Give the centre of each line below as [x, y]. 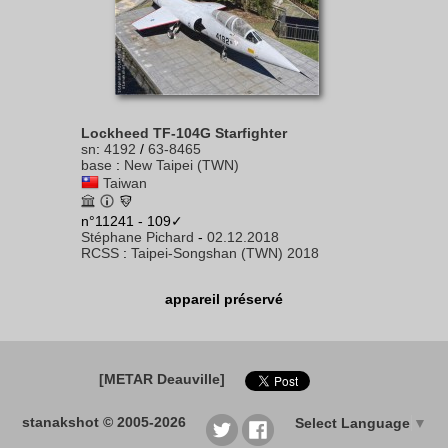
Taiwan [125, 183]
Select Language [352, 423]
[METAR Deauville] [161, 379]
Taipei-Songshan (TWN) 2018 [225, 253]
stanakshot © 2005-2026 [103, 422]
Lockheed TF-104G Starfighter [184, 133]
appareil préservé [224, 299]
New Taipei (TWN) [181, 165]
